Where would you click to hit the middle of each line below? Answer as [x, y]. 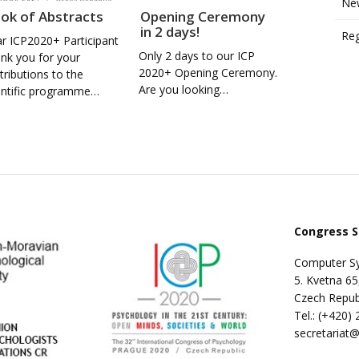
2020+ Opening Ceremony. [208, 73]
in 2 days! [170, 32]
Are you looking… [184, 90]
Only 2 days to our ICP [197, 56]
